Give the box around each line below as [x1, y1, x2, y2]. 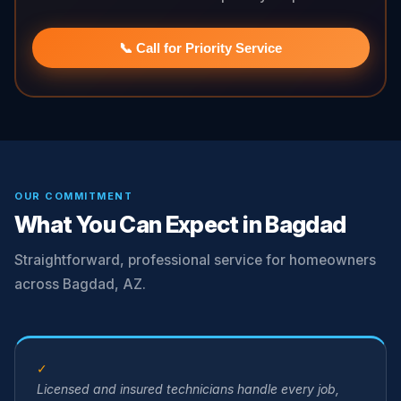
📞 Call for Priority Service [119, 39, 282, 55]
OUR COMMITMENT [14, 190, 133, 202]
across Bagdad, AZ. [14, 276, 146, 293]
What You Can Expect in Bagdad [14, 210, 346, 238]
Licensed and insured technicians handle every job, [37, 381, 339, 397]
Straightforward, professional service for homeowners [14, 252, 376, 269]
